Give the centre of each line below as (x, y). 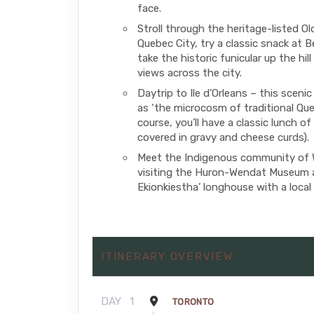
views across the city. (190, 73)
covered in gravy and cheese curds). (223, 137)
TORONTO (193, 301)
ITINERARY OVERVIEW (167, 256)
